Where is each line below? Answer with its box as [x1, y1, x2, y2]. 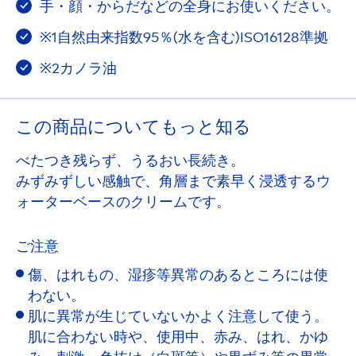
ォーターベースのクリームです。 [16, 193, 230, 211]
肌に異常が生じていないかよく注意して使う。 [28, 308, 328, 326]
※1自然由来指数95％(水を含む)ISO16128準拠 [37, 29, 328, 47]
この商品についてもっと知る [16, 116, 251, 138]
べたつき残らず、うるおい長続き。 [16, 152, 245, 170]
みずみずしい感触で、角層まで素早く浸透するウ [16, 172, 331, 191]
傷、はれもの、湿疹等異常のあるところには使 [28, 266, 328, 284]
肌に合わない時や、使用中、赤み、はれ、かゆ [28, 328, 328, 346]
